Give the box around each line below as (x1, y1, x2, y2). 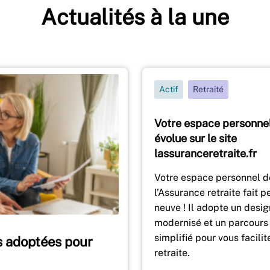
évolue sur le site (154, 131, 237, 145)
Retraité (193, 84, 224, 94)
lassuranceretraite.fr (154, 146, 257, 160)
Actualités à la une (41, 4, 229, 30)
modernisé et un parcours (154, 216, 268, 228)
